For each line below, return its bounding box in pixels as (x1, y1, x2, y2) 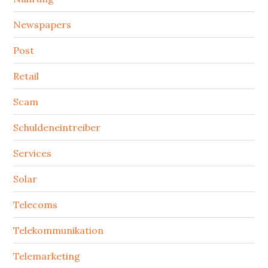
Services (13, 147, 52, 159)
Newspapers (13, 19, 72, 31)
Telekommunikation (13, 224, 104, 236)
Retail (13, 70, 39, 82)
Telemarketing (13, 250, 81, 262)
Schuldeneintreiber (13, 121, 101, 133)
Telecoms (13, 199, 58, 211)
